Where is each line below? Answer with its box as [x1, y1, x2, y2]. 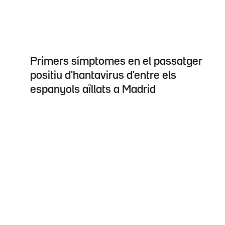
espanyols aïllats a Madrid [30, 85, 156, 95]
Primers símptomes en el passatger [30, 57, 202, 67]
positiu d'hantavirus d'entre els [30, 71, 176, 81]
